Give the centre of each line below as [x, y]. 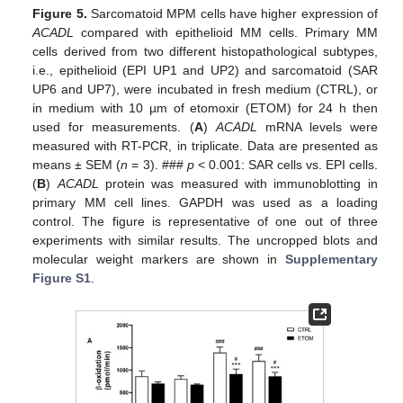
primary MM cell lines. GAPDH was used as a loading [205, 203]
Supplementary [331, 260]
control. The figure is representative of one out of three [205, 222]
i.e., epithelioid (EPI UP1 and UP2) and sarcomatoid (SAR [205, 71]
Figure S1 [62, 278]
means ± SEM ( [77, 165]
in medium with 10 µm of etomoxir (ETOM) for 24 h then [205, 108]
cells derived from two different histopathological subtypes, [205, 52]
